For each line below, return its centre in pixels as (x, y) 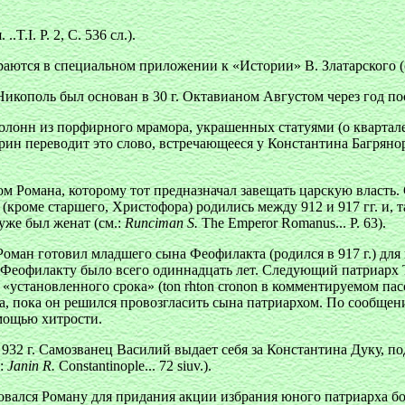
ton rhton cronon (210, 286)
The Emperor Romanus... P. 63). (292, 223)
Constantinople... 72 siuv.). (133, 366)
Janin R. (31, 366)
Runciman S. (161, 223)
